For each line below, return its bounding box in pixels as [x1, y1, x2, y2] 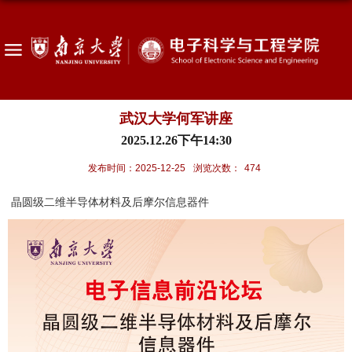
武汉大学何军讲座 [119, 110, 233, 126]
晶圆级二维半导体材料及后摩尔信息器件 [8, 195, 209, 208]
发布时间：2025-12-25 [87, 162, 185, 174]
